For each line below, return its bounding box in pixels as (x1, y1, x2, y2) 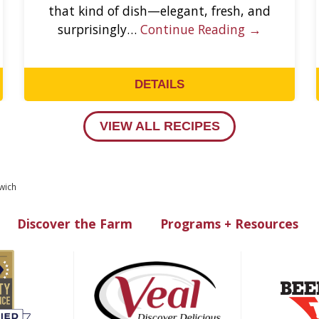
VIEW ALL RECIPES (99, 119, 220, 134)
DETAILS (134, 77, 184, 91)
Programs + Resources (159, 215, 298, 233)
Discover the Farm (16, 215, 132, 233)
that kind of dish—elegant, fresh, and (48, 1, 271, 19)
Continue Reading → (140, 20, 261, 38)
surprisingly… (57, 20, 140, 38)
